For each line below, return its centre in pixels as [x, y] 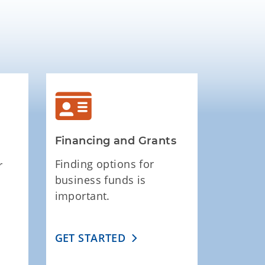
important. [82, 196]
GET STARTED [90, 238]
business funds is [100, 180]
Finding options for [104, 164]
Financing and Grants [116, 141]
